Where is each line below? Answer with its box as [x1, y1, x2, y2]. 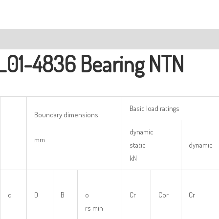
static [130, 140, 146, 150]
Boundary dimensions [34, 110, 98, 120]
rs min [85, 203, 103, 213]
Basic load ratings [130, 104, 179, 113]
